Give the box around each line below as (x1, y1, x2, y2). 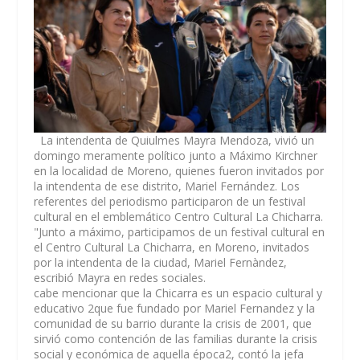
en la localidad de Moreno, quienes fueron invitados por (34, 162, 325, 178)
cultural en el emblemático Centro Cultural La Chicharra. (34, 208, 324, 224)
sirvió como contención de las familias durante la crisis (34, 330, 318, 346)
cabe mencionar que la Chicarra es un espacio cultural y (34, 284, 323, 301)
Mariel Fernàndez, (194, 254, 288, 270)
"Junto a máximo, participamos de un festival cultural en (34, 223, 325, 239)
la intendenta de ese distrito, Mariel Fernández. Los (34, 178, 301, 194)
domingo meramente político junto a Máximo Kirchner (34, 147, 318, 163)
